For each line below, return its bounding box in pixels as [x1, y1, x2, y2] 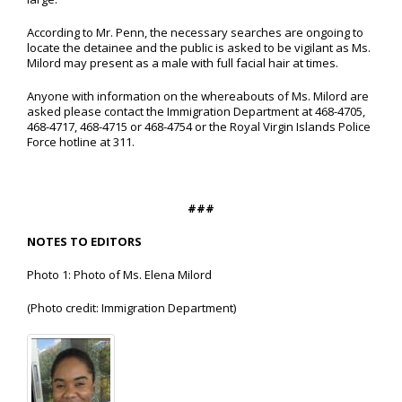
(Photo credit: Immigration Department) [27, 300, 236, 316]
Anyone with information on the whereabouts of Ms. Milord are [27, 88, 369, 104]
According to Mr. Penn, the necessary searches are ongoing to [27, 24, 363, 40]
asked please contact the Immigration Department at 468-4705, [27, 103, 365, 119]
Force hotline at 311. [27, 134, 135, 150]
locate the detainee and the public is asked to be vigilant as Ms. [27, 39, 371, 56]
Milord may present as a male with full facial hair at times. [27, 55, 338, 71]
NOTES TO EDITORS [27, 233, 142, 249]
